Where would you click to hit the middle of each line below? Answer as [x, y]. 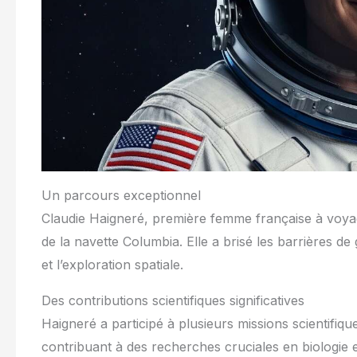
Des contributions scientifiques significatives [173, 300]
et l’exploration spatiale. [112, 264]
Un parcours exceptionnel [121, 195]
